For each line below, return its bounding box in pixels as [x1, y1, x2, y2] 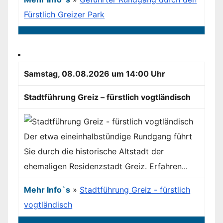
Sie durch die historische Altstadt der [24, 146, 164, 157]
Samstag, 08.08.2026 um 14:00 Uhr [24, 69, 166, 79]
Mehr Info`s [24, 185, 71, 195]
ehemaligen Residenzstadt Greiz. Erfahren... [24, 161, 188, 172]
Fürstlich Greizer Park [24, 9, 105, 20]
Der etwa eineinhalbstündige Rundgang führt [24, 131, 193, 142]
